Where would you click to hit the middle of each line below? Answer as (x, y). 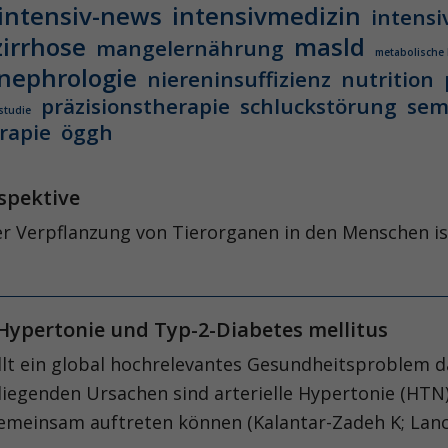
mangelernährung (190, 48)
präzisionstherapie (135, 106)
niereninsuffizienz (239, 79)
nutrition (387, 79)
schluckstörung (318, 106)
